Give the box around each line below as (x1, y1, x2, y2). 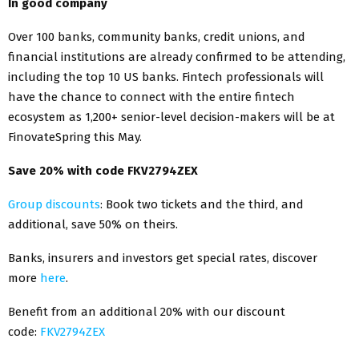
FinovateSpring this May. (8, 129, 142, 144)
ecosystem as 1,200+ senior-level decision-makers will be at (8, 109, 335, 124)
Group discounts (8, 196, 100, 212)
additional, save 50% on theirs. (8, 216, 178, 232)
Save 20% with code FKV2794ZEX (8, 163, 198, 178)
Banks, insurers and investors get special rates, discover (8, 250, 317, 265)
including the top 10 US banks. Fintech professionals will (8, 69, 324, 84)
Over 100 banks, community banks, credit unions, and (8, 29, 305, 44)
